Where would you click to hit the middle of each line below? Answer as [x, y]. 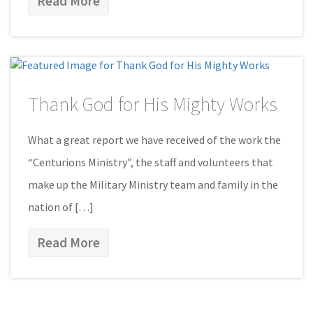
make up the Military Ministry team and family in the [153, 184]
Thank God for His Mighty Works [153, 104]
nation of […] [61, 206]
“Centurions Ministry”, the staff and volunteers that [151, 162]
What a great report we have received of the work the [154, 139]
